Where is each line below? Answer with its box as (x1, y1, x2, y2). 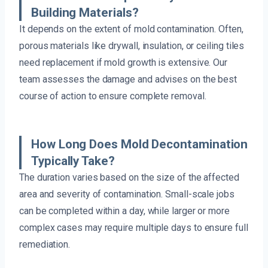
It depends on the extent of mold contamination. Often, (19, 23, 243, 35)
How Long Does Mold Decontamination (31, 136, 248, 151)
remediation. (19, 238, 71, 250)
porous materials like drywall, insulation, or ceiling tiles (19, 39, 245, 51)
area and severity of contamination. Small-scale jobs (19, 188, 234, 200)
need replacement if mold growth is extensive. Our (19, 56, 228, 68)
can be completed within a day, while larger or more (19, 205, 230, 217)
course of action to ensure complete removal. (19, 90, 206, 102)
